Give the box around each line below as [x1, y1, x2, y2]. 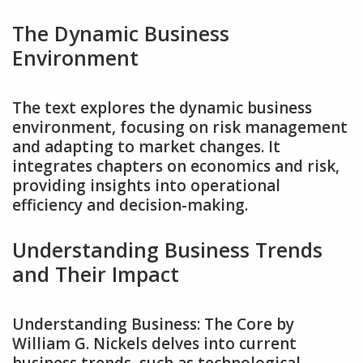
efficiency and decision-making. [12, 194, 248, 216]
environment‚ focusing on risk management [12, 116, 348, 138]
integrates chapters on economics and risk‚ [12, 155, 340, 177]
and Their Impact [12, 260, 179, 288]
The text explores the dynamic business [12, 96, 312, 118]
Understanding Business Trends [12, 236, 322, 264]
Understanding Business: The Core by [12, 314, 294, 335]
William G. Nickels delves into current [12, 333, 297, 355]
